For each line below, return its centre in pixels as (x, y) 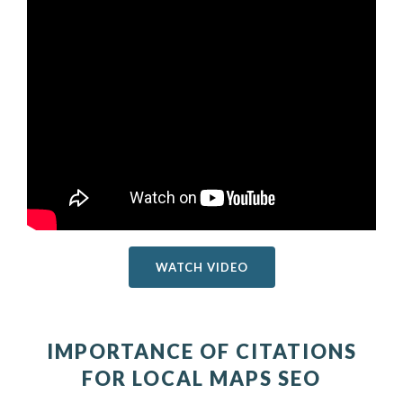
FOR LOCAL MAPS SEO (201, 378)
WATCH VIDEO (201, 267)
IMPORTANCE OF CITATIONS (201, 351)
